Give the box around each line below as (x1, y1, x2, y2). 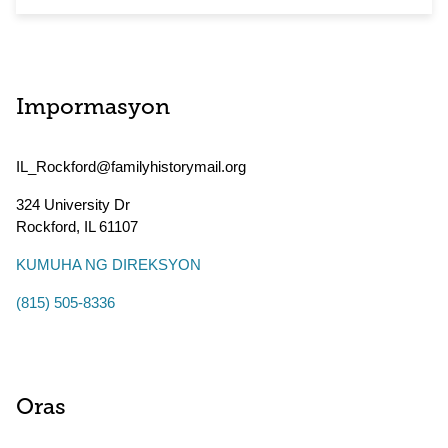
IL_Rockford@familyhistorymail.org (16, 158, 246, 175)
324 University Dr (16, 196, 130, 213)
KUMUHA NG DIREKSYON (16, 256, 201, 273)
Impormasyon (16, 97, 170, 120)
